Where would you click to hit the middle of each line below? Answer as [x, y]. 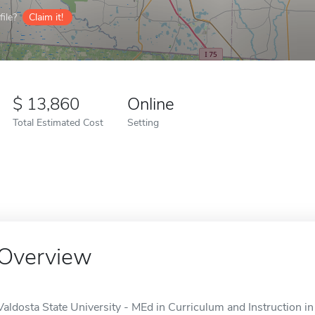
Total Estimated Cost [58, 122]
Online [151, 104]
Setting [143, 122]
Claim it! [46, 17]
